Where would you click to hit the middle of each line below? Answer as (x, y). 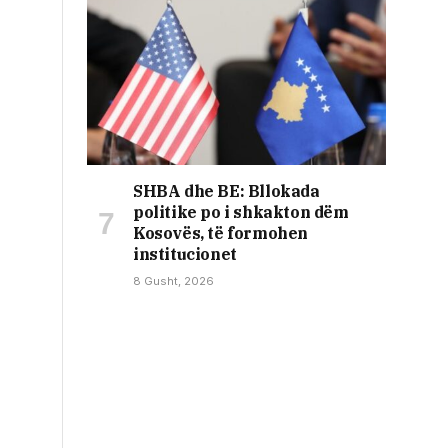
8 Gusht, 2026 (173, 280)
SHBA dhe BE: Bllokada (226, 190)
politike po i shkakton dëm (241, 211)
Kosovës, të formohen (221, 232)
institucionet (185, 253)
